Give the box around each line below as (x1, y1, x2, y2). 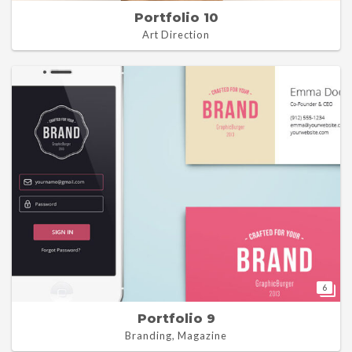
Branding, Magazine (125, 329, 227, 342)
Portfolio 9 (137, 311, 215, 326)
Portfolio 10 (134, 10, 218, 25)
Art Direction (142, 28, 210, 41)
